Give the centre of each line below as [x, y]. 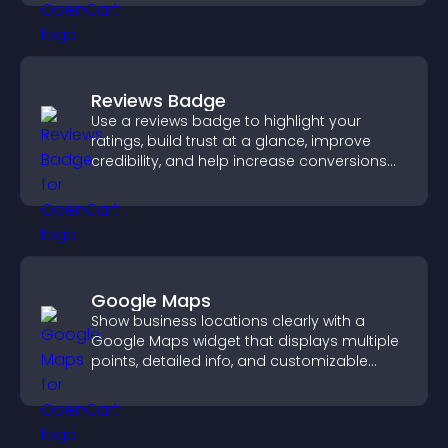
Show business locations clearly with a [228, 321]
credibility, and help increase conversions [239, 161]
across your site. [150, 181]
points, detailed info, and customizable [229, 361]
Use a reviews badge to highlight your [226, 121]
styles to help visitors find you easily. [220, 381]
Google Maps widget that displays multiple [245, 341]
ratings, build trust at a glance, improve [231, 141]
